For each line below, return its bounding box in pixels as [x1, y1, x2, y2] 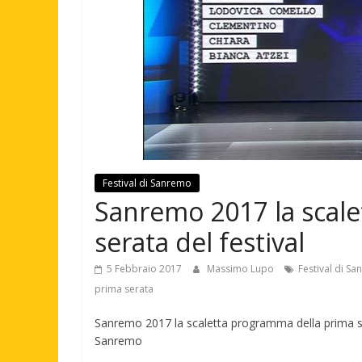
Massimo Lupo [207, 262, 276, 276]
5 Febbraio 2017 [107, 262, 182, 276]
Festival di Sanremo [103, 176, 192, 190]
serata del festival [95, 225, 305, 259]
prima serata [95, 282, 154, 296]
